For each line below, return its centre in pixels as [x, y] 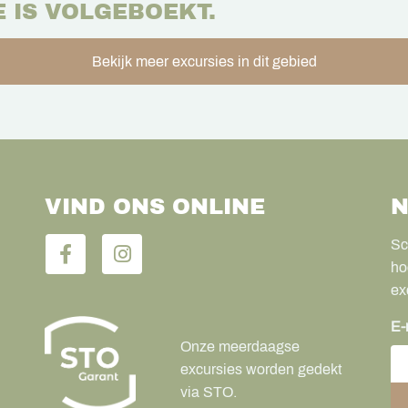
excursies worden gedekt [261, 370]
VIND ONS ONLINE [155, 207]
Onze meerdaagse [240, 347]
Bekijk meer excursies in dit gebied [204, 62]
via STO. [209, 393]
